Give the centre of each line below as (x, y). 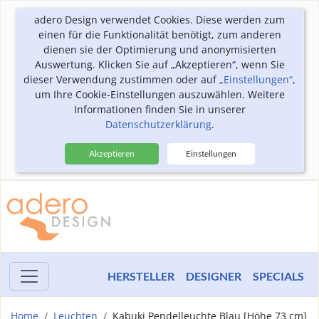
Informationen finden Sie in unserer (159, 109)
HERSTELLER (141, 276)
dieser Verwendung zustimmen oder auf (121, 79)
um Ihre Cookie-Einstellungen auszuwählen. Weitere (159, 94)
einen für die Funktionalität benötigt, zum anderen (159, 35)
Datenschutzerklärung (158, 124)
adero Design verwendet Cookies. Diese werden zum (159, 20)
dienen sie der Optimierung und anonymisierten (159, 49)
